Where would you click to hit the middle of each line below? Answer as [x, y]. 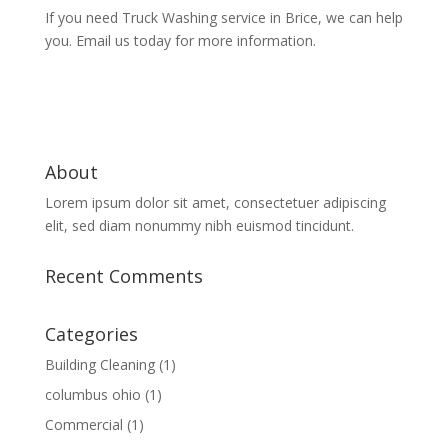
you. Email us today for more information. [180, 40]
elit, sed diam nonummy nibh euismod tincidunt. [199, 225]
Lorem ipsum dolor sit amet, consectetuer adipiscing [215, 202]
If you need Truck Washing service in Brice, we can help [223, 17]
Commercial [83, 424]
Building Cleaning [99, 364]
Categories [91, 334]
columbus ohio [92, 394]
